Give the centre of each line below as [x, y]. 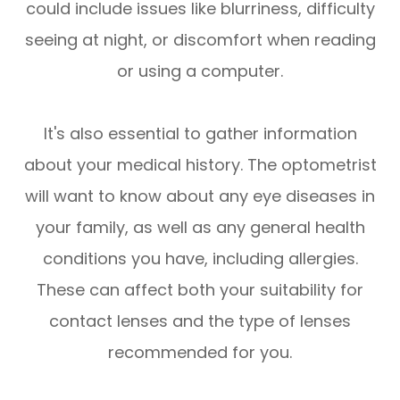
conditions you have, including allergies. [200, 259]
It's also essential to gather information [200, 134]
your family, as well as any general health [200, 228]
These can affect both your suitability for [200, 290]
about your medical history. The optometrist [200, 165]
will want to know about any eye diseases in [200, 196]
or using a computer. [200, 71]
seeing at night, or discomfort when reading [200, 40]
